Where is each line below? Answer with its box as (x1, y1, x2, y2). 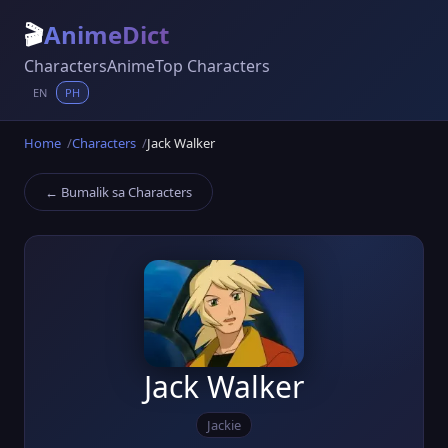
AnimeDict (44, 18, 169, 51)
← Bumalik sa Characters (45, 183, 192, 201)
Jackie (207, 415, 241, 434)
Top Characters (155, 55, 270, 77)
